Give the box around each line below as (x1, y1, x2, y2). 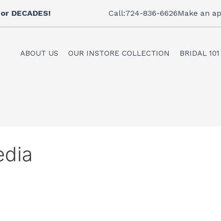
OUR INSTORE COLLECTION (68, 48, 170, 58)
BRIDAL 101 (180, 48, 220, 58)
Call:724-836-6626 (109, 8, 178, 18)
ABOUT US (20, 48, 58, 58)
